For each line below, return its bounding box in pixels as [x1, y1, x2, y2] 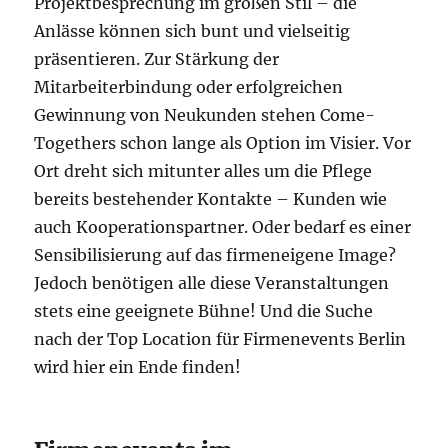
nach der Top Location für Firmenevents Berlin [34, 329, 407, 350]
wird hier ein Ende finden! [34, 357, 242, 378]
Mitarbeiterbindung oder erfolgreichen [34, 77, 344, 98]
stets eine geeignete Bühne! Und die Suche [34, 301, 374, 322]
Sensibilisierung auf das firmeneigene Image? [34, 245, 397, 266]
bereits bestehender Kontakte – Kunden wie [34, 189, 388, 210]
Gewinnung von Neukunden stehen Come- [34, 105, 376, 126]
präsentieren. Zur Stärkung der [34, 49, 280, 70]
